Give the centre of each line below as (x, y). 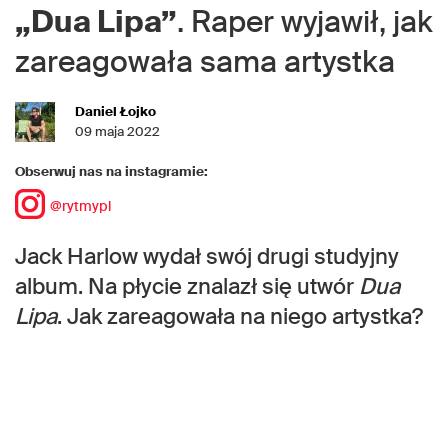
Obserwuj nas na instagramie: (111, 172)
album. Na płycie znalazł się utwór (187, 287)
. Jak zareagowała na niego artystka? (240, 317)
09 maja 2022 (117, 132)
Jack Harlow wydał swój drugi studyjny (207, 257)
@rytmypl (80, 206)
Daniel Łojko (115, 112)
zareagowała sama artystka (205, 62)
